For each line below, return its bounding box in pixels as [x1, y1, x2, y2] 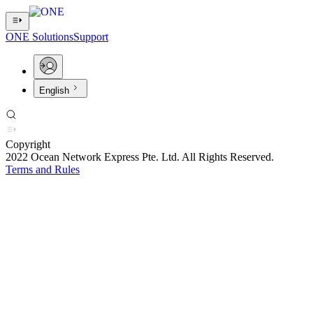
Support [73, 31, 108, 43]
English [39, 85, 69, 96]
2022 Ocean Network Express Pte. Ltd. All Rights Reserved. [6, 151, 274, 163]
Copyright [6, 138, 50, 150]
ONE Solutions [6, 31, 73, 43]
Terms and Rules [6, 163, 80, 175]
